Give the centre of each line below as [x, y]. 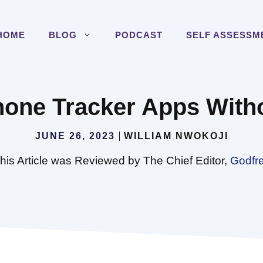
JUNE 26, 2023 [75, 136]
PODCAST [139, 35]
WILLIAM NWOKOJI [176, 136]
